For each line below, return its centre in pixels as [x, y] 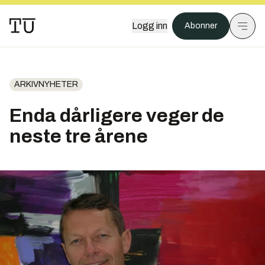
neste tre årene [79, 136]
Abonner [201, 26]
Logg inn [150, 26]
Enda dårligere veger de [117, 116]
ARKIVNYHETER [46, 84]
